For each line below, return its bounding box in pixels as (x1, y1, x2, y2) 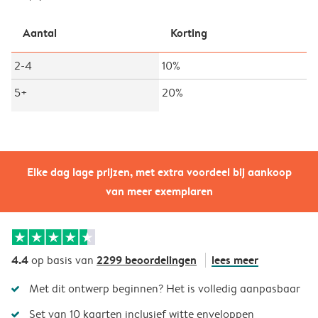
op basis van (28, 252, 97, 268)
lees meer (212, 251, 258, 268)
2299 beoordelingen (97, 251, 197, 268)
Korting (170, 24, 207, 40)
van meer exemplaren (105, 182, 213, 199)
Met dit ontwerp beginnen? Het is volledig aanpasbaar (29, 280, 300, 296)
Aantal (23, 24, 57, 40)
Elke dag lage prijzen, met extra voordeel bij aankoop (26, 163, 292, 180)
